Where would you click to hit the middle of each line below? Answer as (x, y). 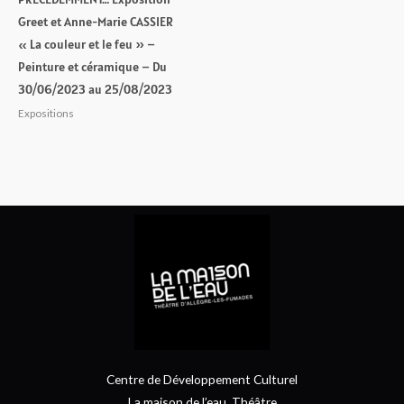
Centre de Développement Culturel (202, 380)
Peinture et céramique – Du (92, 66)
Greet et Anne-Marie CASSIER (96, 21)
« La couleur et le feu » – (87, 44)
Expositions (46, 114)
